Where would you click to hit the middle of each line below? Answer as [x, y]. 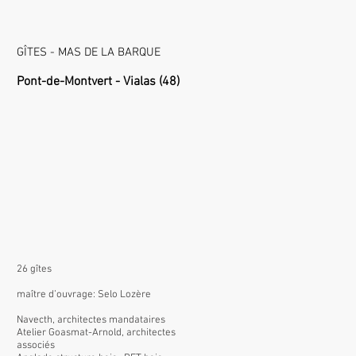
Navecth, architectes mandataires [91, 320]
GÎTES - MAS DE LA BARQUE [89, 52]
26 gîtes [34, 269]
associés [36, 346]
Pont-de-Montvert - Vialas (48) [98, 82]
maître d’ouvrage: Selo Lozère [84, 295]
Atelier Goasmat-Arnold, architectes [96, 333]
